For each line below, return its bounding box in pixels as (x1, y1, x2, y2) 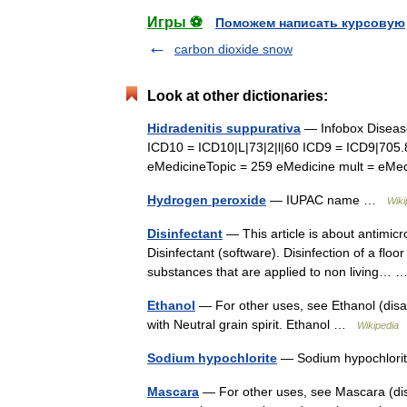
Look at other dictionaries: (147, 88, 328, 104)
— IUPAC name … (266, 193, 387, 207)
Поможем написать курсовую (215, 15, 405, 30)
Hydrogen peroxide (147, 193, 266, 207)
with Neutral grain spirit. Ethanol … (147, 317, 357, 332)
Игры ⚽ (147, 15, 203, 30)
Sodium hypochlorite (147, 351, 277, 365)
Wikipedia (357, 320, 399, 331)
